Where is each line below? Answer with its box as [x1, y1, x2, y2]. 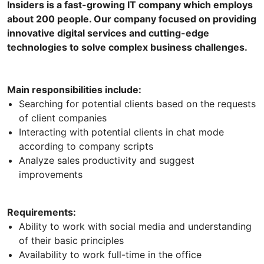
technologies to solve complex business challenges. [7, 41, 247, 53]
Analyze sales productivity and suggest [19, 154, 194, 166]
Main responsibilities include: [7, 83, 141, 95]
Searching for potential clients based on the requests [19, 97, 256, 110]
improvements [19, 168, 82, 180]
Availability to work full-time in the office [19, 248, 202, 260]
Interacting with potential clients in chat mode [19, 126, 224, 138]
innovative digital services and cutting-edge [7, 27, 209, 39]
